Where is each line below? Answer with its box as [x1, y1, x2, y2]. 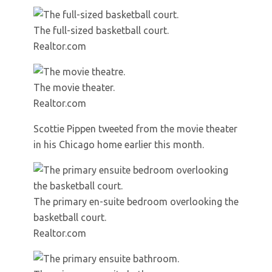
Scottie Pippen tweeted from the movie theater [33, 123, 237, 134]
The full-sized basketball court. [33, 25, 169, 36]
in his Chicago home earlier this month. [33, 139, 204, 150]
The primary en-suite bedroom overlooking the [33, 196, 239, 207]
